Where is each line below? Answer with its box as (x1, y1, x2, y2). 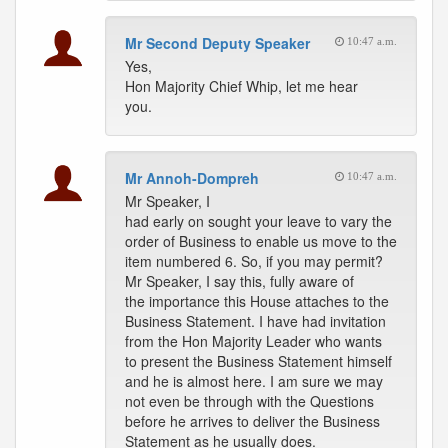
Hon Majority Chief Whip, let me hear (125, 76, 358, 96)
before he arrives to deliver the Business (125, 411, 380, 431)
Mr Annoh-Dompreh (125, 168, 259, 188)
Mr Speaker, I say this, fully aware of (125, 271, 354, 291)
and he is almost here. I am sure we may (125, 371, 383, 391)
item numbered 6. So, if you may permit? (125, 251, 383, 271)
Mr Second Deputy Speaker (125, 33, 310, 53)
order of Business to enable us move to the (125, 231, 397, 251)
